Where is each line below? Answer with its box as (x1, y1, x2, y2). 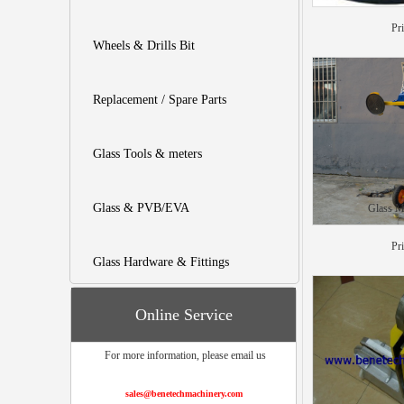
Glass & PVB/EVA (93, 201, 189, 215)
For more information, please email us (98, 349, 269, 362)
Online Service (134, 306, 233, 324)
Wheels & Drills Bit (93, 39, 195, 52)
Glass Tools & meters (93, 147, 202, 161)
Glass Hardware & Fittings (93, 255, 229, 269)
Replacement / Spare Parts (93, 93, 226, 106)
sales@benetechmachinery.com (124, 389, 243, 399)
